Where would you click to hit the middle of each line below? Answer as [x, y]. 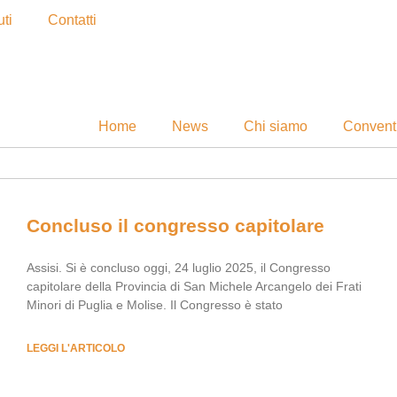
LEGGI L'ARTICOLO [76, 348]
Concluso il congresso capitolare [175, 226]
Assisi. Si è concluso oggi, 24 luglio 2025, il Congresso [179, 268]
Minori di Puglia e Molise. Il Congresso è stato [155, 305]
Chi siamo [276, 126]
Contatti [72, 20]
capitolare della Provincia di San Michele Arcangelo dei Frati [194, 286]
